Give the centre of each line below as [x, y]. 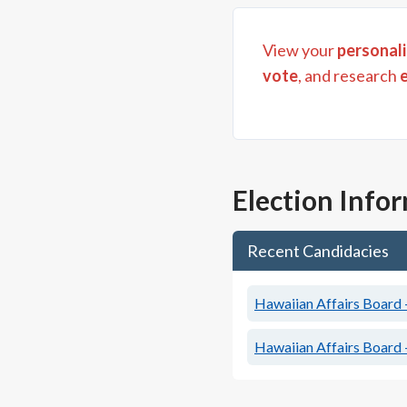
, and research [347, 75]
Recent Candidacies [318, 251]
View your [300, 50]
